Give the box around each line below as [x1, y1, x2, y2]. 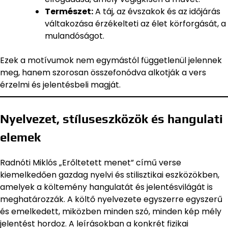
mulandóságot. [45, 30, 104, 42]
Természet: [45, 5, 93, 17]
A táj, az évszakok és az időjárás [93, 5, 220, 17]
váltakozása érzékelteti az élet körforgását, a [45, 17, 226, 30]
